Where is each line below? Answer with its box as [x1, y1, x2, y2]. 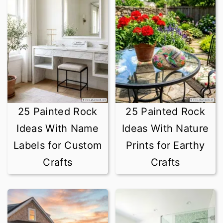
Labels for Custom [13, 139, 102, 151]
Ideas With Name [16, 122, 99, 134]
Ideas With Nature [122, 122, 209, 134]
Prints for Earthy [126, 139, 205, 151]
